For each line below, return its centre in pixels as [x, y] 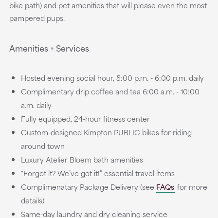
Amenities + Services [49, 48]
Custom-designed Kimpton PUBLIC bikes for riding [106, 132]
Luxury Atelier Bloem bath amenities [82, 159]
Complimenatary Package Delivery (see [88, 187]
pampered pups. [37, 18]
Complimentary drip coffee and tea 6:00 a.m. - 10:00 [110, 91]
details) [32, 200]
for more [191, 187]
